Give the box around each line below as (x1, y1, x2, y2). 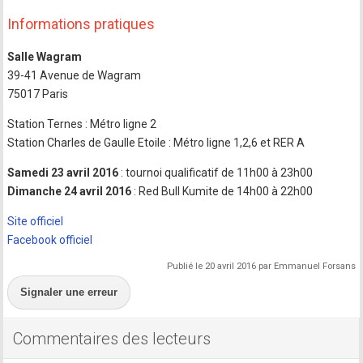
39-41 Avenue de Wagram (7, 68, 142, 82)
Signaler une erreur (20, 285, 118, 298)
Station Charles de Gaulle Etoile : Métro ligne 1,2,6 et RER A (7, 135, 305, 149)
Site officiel (7, 214, 64, 228)
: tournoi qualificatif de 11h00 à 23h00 (118, 165, 314, 179)
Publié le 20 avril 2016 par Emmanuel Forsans (166, 260, 356, 271)
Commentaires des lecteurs (13, 328, 211, 348)
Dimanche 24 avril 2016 (7, 184, 132, 198)
